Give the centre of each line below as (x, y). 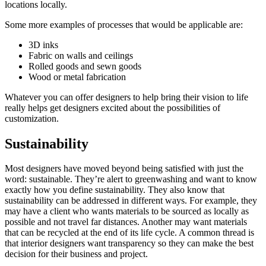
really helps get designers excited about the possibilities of (113, 107)
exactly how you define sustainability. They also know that (115, 190)
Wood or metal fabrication (77, 77)
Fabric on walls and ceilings (81, 55)
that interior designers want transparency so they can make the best (129, 243)
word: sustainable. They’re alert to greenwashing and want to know (131, 179)
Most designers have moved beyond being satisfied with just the (124, 169)
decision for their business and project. (76, 254)
